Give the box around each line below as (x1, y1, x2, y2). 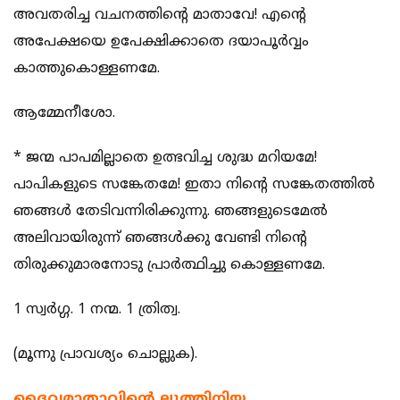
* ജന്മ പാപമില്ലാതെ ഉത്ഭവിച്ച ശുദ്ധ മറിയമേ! (13, 149, 317, 168)
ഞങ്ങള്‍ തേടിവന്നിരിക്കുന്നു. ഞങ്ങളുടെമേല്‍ (13, 203, 328, 221)
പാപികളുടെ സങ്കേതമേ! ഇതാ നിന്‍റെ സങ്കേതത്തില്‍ (13, 176, 375, 195)
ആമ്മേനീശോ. (13, 104, 115, 123)
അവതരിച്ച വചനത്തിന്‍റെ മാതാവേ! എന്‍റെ (13, 6, 306, 25)
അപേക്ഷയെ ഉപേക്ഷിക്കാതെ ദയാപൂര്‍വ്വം (13, 33, 309, 52)
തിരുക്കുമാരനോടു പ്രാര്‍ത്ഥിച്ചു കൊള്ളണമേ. (13, 256, 325, 275)
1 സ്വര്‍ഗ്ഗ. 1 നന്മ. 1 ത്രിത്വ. (13, 301, 180, 320)
